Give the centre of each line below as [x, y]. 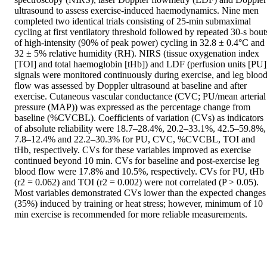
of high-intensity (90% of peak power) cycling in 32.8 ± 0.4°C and [139, 43]
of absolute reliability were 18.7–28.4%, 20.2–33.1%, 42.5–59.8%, [140, 129]
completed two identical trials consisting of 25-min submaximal [133, 21]
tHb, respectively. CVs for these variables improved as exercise [133, 150]
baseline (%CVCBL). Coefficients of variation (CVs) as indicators [139, 118]
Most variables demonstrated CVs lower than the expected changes [140, 193]
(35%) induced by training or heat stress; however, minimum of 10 [139, 204]
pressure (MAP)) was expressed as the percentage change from [132, 107]
